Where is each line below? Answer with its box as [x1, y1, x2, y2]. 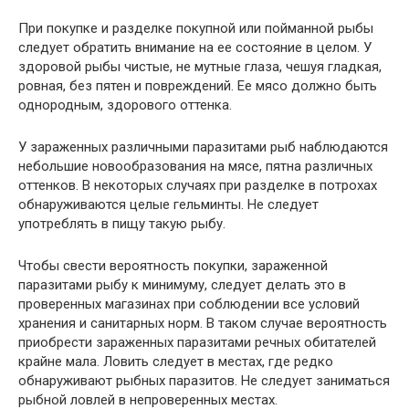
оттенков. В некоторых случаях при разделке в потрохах [18, 177, 377, 194]
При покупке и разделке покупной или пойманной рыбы [18, 20, 373, 37]
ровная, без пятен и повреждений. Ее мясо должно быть [18, 78, 377, 94]
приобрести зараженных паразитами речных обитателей [18, 334, 376, 351]
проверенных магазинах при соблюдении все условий [18, 296, 360, 312]
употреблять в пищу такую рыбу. [18, 215, 225, 232]
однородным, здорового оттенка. [18, 97, 232, 113]
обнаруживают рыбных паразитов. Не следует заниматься [18, 372, 390, 389]
